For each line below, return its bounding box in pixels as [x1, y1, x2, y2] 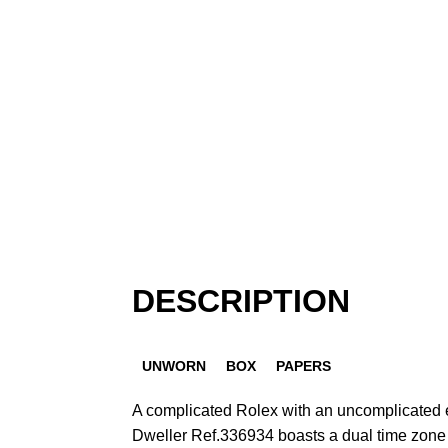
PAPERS [276, 357, 331, 374]
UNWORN [142, 357, 206, 374]
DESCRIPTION [132, 283, 350, 319]
